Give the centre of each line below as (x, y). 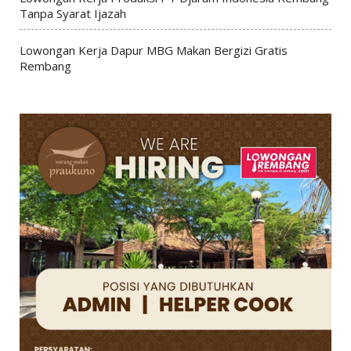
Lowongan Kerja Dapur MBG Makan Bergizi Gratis (153, 50)
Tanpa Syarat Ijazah (72, 13)
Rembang (45, 65)
